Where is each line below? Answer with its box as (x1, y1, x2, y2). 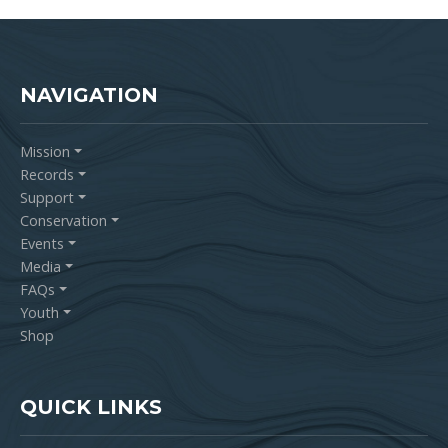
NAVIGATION (20, 83, 158, 107)
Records (20, 165, 74, 184)
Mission (20, 142, 70, 161)
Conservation (20, 211, 107, 230)
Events (20, 234, 64, 253)
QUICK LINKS (20, 395, 162, 419)
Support (20, 188, 74, 207)
